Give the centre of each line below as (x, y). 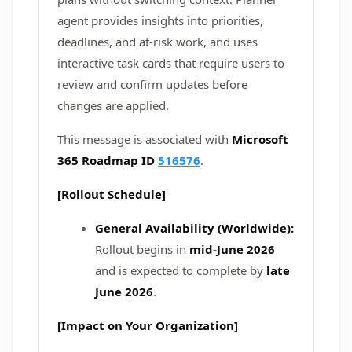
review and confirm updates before (152, 84)
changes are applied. (113, 105)
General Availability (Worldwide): (194, 228)
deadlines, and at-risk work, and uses (158, 42)
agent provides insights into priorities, (160, 20)
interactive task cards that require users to (171, 63)
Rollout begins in (141, 249)
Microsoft (260, 139)
